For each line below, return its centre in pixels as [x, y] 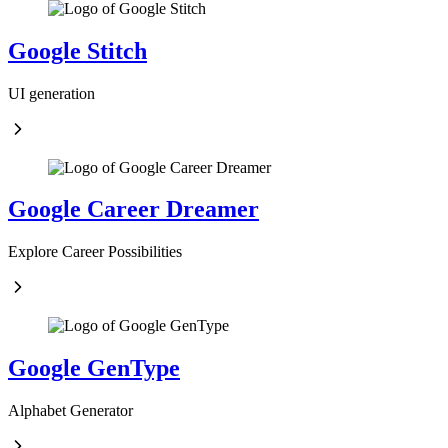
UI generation [51, 93]
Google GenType [94, 368]
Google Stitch [77, 50]
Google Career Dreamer [133, 209]
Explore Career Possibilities [95, 252]
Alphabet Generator [70, 411]
